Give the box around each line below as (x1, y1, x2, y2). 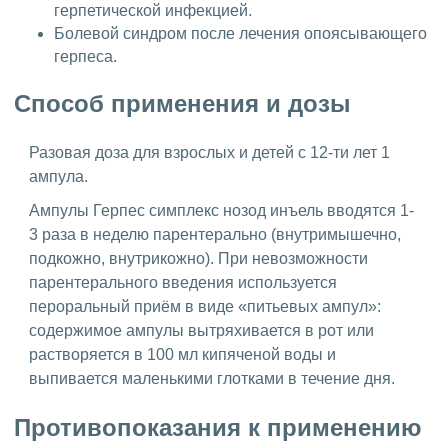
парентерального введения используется (29, 274, 337, 292)
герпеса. (54, 47, 117, 65)
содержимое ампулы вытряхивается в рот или (29, 322, 374, 340)
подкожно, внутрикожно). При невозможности (29, 250, 368, 268)
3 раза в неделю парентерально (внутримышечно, (29, 226, 401, 244)
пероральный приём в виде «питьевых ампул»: (29, 298, 381, 316)
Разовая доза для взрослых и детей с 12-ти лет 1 (29, 144, 390, 162)
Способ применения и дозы (14, 90, 351, 118)
